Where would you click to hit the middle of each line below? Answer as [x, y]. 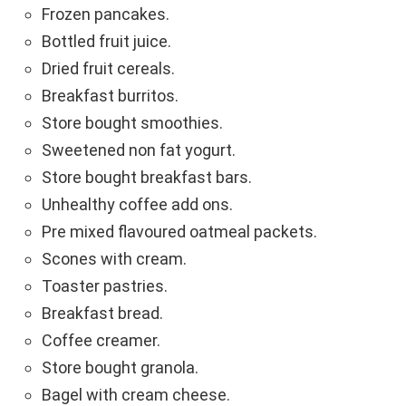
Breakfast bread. [102, 314]
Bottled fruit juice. [106, 42]
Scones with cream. [114, 259]
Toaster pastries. [105, 286]
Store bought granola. [120, 368]
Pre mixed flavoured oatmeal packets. [179, 232]
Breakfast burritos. [110, 96]
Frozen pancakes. [106, 14]
